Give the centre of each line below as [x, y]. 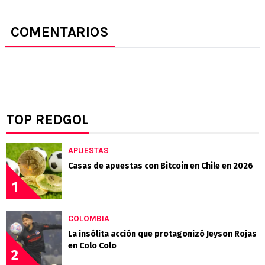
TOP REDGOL [47, 119]
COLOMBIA [89, 218]
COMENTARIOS [60, 32]
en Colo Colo [92, 245]
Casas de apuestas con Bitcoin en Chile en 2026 [161, 166]
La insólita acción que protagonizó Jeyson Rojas [162, 234]
